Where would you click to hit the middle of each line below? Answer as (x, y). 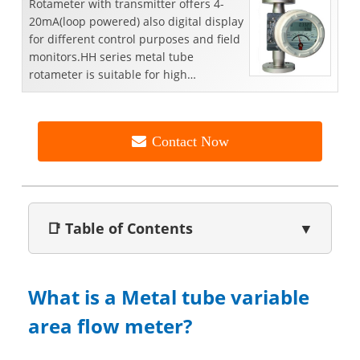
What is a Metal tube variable (168, 297)
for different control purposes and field (135, 39)
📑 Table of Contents (119, 228)
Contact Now (190, 141)
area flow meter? (110, 325)
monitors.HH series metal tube (111, 56)
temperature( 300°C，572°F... (107, 92)
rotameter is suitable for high (108, 74)
